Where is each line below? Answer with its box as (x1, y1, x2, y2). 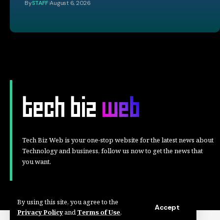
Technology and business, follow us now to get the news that (22, 146, 203, 156)
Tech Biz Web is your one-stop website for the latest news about (22, 136, 214, 145)
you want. (22, 157, 51, 166)
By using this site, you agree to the (17, 197, 118, 206)
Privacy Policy (17, 208, 63, 217)
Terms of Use (77, 208, 120, 217)
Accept (155, 203, 179, 212)
